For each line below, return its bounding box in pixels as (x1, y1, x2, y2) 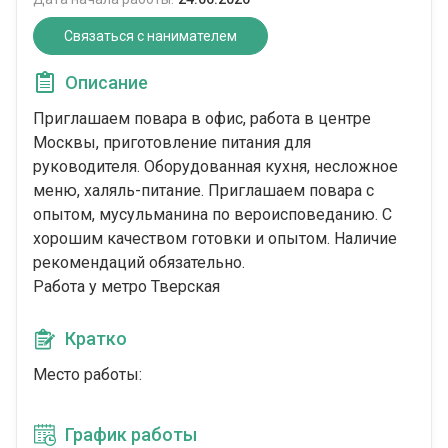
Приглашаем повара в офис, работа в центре (33, 109, 371, 129)
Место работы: (33, 365, 142, 385)
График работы (65, 424, 197, 446)
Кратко (65, 328, 127, 350)
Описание (65, 72, 148, 94)
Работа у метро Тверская (33, 277, 220, 297)
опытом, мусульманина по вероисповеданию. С (33, 205, 392, 225)
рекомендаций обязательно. (33, 253, 245, 273)
